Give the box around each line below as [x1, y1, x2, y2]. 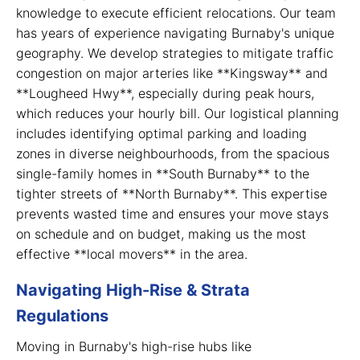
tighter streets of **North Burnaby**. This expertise [16, 185, 327, 202]
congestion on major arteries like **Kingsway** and [16, 64, 328, 81]
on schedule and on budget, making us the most [16, 225, 306, 242]
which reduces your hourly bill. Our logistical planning [16, 104, 339, 121]
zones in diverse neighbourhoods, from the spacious [16, 145, 329, 162]
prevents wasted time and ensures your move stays [16, 205, 329, 222]
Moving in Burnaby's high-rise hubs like [16, 337, 252, 354]
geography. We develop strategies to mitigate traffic [16, 44, 333, 61]
